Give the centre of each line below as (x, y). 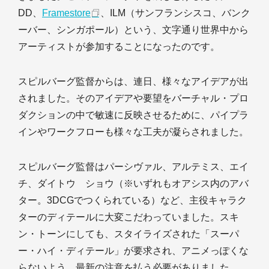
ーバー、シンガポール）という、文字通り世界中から (133, 30)
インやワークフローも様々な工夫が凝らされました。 (133, 132)
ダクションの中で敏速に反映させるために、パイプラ (133, 115)
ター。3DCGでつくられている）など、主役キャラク (132, 201)
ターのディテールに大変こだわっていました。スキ (128, 217)
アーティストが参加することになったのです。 (119, 47)
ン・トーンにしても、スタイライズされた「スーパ (128, 234)
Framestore (66, 13)
